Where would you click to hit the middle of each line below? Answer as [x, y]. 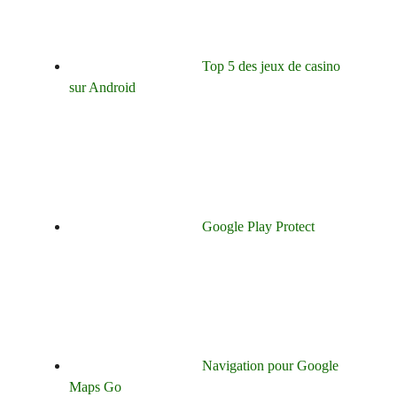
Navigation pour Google [270, 365]
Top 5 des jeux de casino [271, 66]
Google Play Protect [258, 226]
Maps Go [95, 386]
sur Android [102, 87]
